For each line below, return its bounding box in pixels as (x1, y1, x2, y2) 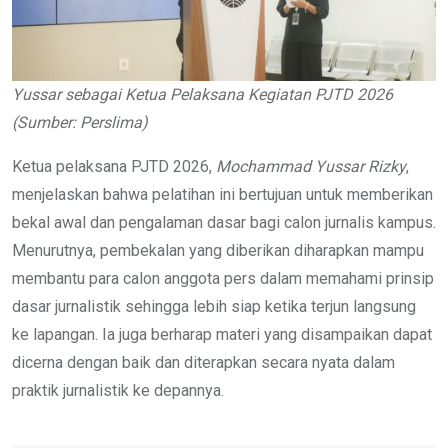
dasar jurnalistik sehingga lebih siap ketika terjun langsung (12, 296, 416, 316)
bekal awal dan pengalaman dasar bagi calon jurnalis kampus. (12, 212, 436, 232)
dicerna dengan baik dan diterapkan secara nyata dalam (12, 352, 395, 372)
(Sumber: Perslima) (12, 112, 148, 132)
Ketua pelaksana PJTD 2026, (12, 156, 216, 176)
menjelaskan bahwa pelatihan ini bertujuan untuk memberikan (12, 184, 433, 204)
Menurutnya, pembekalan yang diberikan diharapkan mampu (12, 240, 424, 260)
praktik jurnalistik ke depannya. (12, 380, 224, 400)
